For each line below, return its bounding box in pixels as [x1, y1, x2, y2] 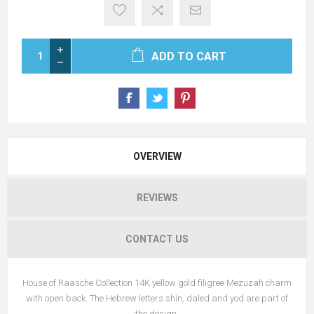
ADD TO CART [151, 50, 226, 64]
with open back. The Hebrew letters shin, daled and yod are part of [26, 293, 288, 304]
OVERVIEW [132, 151, 182, 163]
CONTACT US [125, 233, 189, 245]
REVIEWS [136, 192, 178, 204]
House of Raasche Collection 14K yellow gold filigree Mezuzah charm [22, 278, 292, 289]
